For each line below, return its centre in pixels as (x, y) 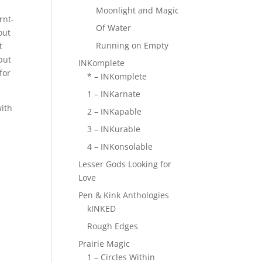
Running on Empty (132, 45)
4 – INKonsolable (120, 146)
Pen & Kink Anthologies (124, 195)
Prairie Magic (104, 244)
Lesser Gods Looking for (125, 164)
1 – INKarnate (114, 94)
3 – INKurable (114, 129)
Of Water (114, 28)
